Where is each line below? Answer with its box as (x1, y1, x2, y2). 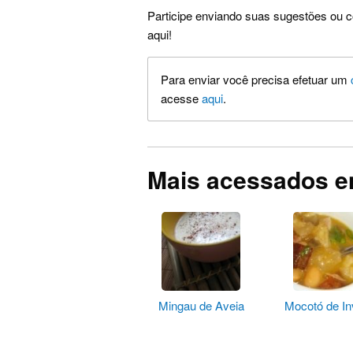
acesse (161, 90, 202, 107)
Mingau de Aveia (158, 297, 244, 314)
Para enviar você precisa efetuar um (161, 71, 351, 88)
